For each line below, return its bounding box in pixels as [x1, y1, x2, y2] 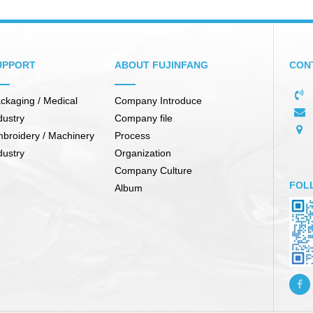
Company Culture [115, 164, 192, 176]
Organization [115, 147, 171, 159]
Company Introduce [115, 94, 202, 106]
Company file [115, 112, 173, 124]
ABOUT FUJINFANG [115, 59, 208, 71]
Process [115, 129, 150, 141]
